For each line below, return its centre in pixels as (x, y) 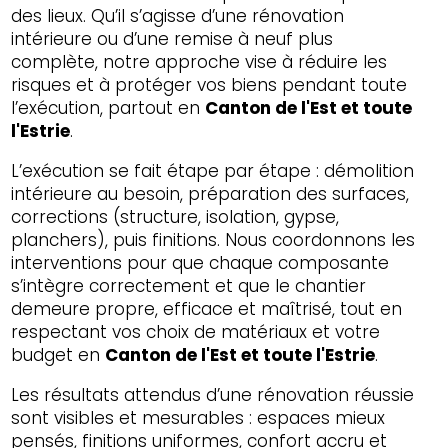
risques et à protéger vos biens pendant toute (209, 85)
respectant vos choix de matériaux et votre (196, 332)
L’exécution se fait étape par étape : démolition (213, 171)
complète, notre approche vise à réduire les (199, 62)
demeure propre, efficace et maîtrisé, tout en (207, 309)
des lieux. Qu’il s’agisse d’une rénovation (178, 16)
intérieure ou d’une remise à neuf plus (172, 39)
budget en (58, 355)
